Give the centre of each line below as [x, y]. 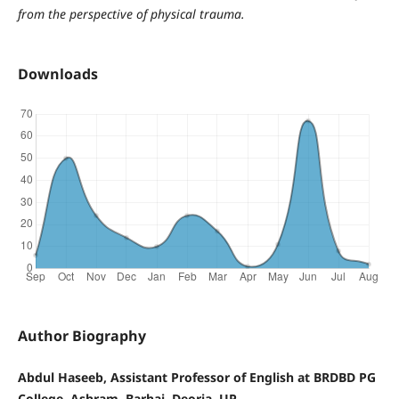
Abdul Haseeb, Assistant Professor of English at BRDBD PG [196, 377]
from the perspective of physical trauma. [131, 13]
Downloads [57, 73]
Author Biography [81, 335]
